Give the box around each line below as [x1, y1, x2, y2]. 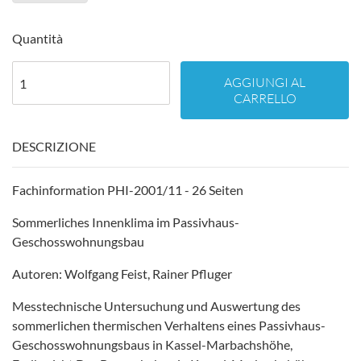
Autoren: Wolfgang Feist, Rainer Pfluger [12, 266, 232, 281]
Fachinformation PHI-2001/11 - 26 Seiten [12, 182, 243, 197]
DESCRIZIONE [12, 139, 96, 154]
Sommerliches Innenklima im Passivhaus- [12, 214, 239, 230]
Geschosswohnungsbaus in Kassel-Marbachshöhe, [12, 337, 293, 352]
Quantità [12, 31, 63, 46]
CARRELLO [233, 90, 297, 106]
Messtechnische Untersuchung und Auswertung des [12, 298, 301, 313]
